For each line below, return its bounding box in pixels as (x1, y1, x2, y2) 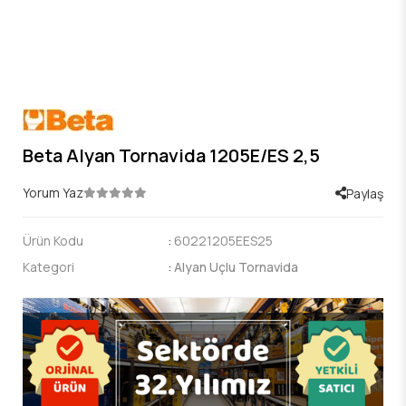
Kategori (23, 257, 74, 275)
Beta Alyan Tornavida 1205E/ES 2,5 (23, 143, 320, 168)
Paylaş (346, 184, 383, 202)
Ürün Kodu (23, 231, 83, 249)
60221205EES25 (174, 231, 273, 249)
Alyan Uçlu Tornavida (174, 257, 298, 275)
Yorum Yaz (23, 184, 83, 202)
